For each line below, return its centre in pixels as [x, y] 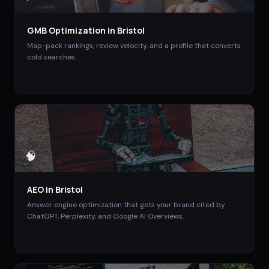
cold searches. [52, 57]
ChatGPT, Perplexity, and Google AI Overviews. [105, 216]
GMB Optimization [66, 30]
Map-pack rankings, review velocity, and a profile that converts [134, 45]
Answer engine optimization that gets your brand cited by [126, 204]
